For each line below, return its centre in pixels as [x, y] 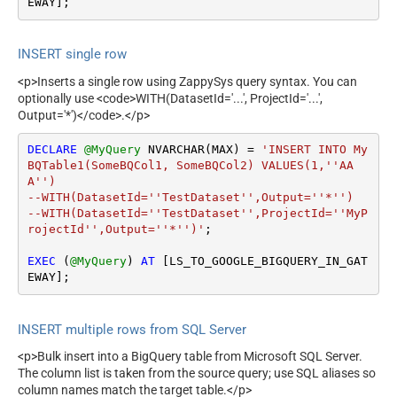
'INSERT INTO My [314, 150]
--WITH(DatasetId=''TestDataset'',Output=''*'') [190, 198]
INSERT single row [72, 54]
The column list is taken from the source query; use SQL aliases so [197, 374]
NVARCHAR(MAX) [194, 150]
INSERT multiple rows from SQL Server [132, 329]
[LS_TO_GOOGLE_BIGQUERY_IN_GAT [261, 261]
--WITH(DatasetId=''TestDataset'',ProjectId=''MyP [197, 214]
